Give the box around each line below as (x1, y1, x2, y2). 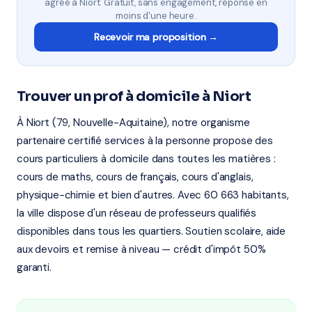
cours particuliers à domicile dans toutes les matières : (17, 152, 276, 166)
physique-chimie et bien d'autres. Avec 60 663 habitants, (17, 188, 289, 202)
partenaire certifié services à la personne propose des (17, 134, 273, 148)
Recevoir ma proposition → (93, 31, 219, 43)
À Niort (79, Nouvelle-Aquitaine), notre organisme (17, 116, 250, 130)
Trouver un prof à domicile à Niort (17, 88, 251, 105)
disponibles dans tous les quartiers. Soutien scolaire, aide (17, 224, 286, 238)
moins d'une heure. (116, 10, 196, 22)
